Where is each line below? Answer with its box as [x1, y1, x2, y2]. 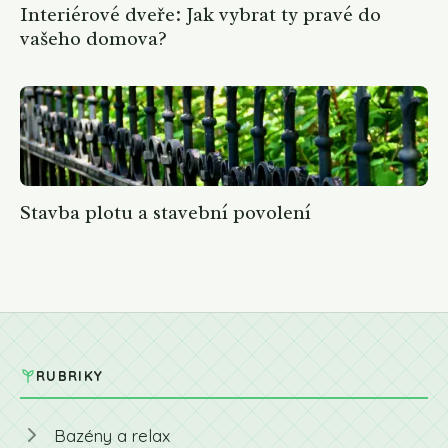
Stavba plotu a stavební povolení [20, 199, 311, 225]
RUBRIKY [36, 366, 104, 384]
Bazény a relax [54, 424, 170, 446]
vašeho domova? [20, 25, 167, 51]
